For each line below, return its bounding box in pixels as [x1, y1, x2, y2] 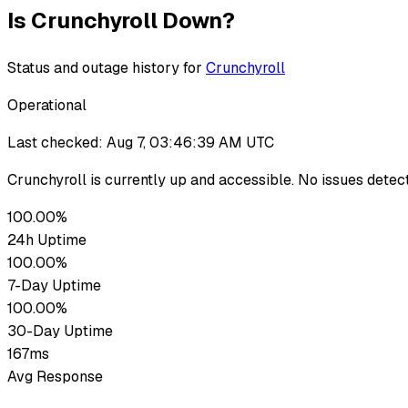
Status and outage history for [7, 57, 202, 77]
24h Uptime [7, 229, 87, 250]
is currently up [87, 169, 187, 189]
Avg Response [7, 366, 103, 386]
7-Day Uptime [7, 275, 101, 295]
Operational [7, 95, 87, 115]
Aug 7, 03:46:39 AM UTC [107, 132, 274, 152]
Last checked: [7, 132, 103, 152]
